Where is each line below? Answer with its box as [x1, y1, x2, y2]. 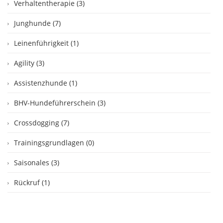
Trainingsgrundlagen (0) [14, 138, 94, 147]
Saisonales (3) [14, 158, 59, 167]
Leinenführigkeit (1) [14, 38, 79, 48]
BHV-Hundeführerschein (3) [14, 98, 106, 108]
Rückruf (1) [14, 178, 50, 187]
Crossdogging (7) [14, 118, 69, 127]
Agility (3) [14, 58, 44, 68]
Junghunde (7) [14, 18, 61, 28]
